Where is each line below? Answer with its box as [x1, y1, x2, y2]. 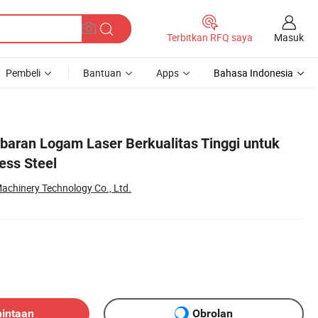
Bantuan [83, 66, 121, 79]
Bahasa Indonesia [214, 66, 293, 79]
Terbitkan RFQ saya [167, 31, 253, 44]
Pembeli [6, 66, 40, 79]
